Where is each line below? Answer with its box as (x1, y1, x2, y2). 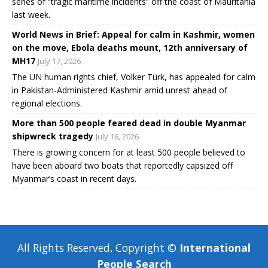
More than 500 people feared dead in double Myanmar (12, 117, 246, 129)
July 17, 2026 (38, 56, 81, 67)
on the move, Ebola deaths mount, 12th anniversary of (12, 42, 248, 54)
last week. (12, 9, 50, 21)
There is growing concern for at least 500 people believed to (12, 147, 245, 159)
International (179, 240, 251, 255)
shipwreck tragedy (12, 130, 93, 142)
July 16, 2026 (96, 131, 139, 142)
